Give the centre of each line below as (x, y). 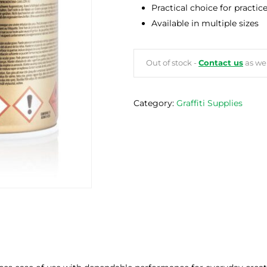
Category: (155, 103)
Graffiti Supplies (209, 103)
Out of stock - (172, 63)
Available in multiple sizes (205, 24)
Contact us (221, 63)
